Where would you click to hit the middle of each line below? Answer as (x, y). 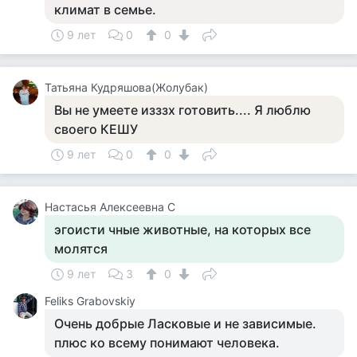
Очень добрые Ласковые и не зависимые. (185, 324)
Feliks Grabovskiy (90, 301)
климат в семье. (105, 10)
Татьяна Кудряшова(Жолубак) (126, 87)
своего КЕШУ (96, 129)
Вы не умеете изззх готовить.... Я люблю (182, 110)
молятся (81, 249)
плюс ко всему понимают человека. (167, 343)
